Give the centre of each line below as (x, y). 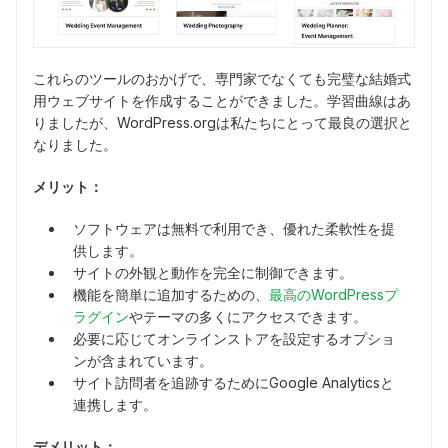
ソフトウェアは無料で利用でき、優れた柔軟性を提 (234, 228)
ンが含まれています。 (143, 360)
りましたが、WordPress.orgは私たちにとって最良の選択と (222, 122)
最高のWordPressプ (333, 294)
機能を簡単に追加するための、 (171, 294)
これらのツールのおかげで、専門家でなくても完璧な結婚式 (222, 78)
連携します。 (115, 404)
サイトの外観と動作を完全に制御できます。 (213, 272)
